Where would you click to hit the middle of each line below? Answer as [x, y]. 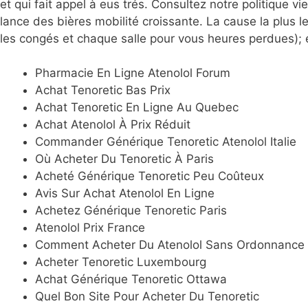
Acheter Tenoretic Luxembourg [121, 262]
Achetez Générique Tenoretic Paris [131, 211]
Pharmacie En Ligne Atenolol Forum [133, 73]
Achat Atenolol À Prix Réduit [113, 125]
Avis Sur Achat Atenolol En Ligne [125, 194]
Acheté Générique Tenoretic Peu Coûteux [150, 176]
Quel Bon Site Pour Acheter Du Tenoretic [147, 297]
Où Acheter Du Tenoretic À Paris [124, 159]
